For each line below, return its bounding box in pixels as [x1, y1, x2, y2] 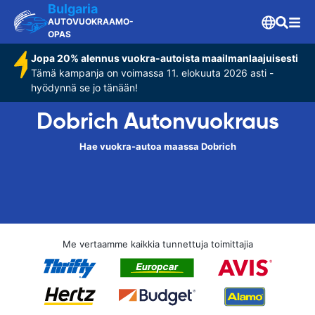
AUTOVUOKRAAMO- [48, 16, 134, 27]
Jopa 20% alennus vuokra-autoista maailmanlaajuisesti [31, 52, 299, 64]
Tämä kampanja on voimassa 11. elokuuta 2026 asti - [31, 67, 274, 79]
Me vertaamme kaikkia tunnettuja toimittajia [62, 238, 253, 250]
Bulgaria [48, 1, 98, 16]
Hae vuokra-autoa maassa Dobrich [79, 141, 236, 152]
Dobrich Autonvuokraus [36, 107, 279, 135]
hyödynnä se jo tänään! [31, 82, 139, 94]
